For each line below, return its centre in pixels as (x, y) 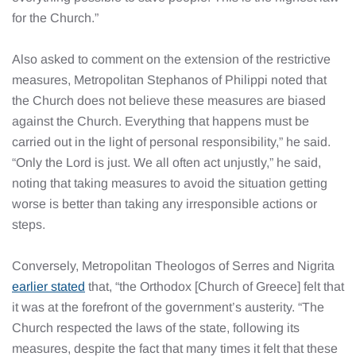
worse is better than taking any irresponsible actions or (164, 204)
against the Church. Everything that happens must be (161, 121)
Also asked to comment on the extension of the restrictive (171, 59)
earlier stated (48, 286)
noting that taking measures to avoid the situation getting (170, 183)
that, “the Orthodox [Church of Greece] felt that (215, 286)
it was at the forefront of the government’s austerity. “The (168, 307)
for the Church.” (55, 18)
